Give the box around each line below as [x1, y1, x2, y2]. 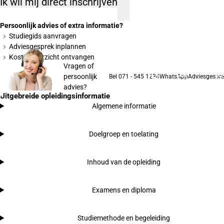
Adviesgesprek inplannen [9, 42, 86, 51]
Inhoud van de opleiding [87, 157, 161, 166]
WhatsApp [159, 73, 188, 80]
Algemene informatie [91, 101, 156, 110]
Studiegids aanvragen [9, 32, 76, 40]
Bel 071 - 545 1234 [108, 73, 159, 80]
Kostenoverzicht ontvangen [9, 53, 94, 61]
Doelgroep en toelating [89, 129, 159, 138]
